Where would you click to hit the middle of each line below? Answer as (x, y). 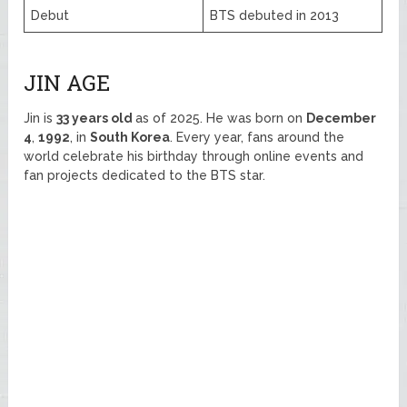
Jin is (40, 118)
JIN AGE (67, 82)
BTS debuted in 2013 (275, 15)
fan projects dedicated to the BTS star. (145, 175)
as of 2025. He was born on (221, 118)
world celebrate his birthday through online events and (194, 156)
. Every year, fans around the (258, 137)
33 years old (96, 118)
